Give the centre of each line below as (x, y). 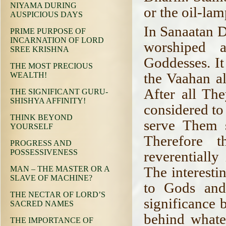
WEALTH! (29, 75)
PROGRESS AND (41, 143)
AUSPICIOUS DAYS (46, 14)
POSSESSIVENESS (44, 152)
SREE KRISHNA (40, 49)
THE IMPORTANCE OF (52, 220)
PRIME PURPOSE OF (48, 31)
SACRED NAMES (42, 204)
